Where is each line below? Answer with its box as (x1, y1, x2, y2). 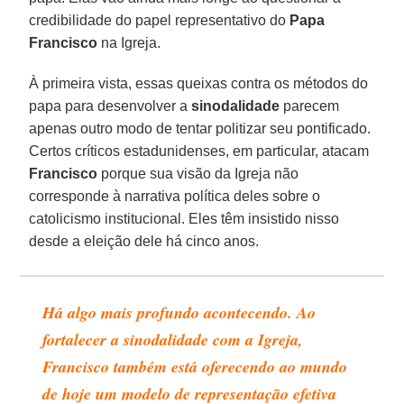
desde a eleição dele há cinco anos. (29, 233, 260, 249)
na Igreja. (97, 34, 161, 50)
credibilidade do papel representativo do (29, 12, 290, 28)
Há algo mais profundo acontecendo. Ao (42, 300, 317, 324)
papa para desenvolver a (29, 97, 192, 114)
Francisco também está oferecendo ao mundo (42, 354, 348, 378)
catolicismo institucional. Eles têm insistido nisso (29, 210, 340, 226)
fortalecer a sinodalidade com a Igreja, (42, 327, 304, 351)
